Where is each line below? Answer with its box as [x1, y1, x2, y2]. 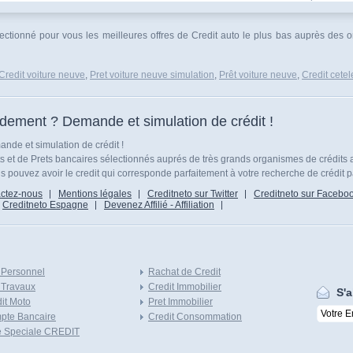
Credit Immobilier [148, 281, 221, 292]
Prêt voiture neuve [219, 69, 297, 80]
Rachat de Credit [148, 266, 221, 277]
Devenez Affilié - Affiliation [104, 199, 214, 210]
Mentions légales [58, 188, 132, 199]
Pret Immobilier [148, 296, 213, 307]
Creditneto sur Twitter [147, 188, 238, 199]
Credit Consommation [148, 311, 242, 322]
